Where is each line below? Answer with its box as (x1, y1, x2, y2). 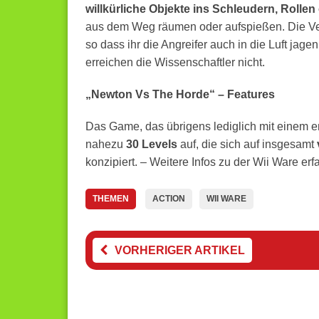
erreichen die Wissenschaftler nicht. (85, 56, 265, 68)
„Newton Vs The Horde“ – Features (85, 88, 275, 100)
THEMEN (92, 194, 129, 204)
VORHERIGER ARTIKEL (114, 244, 245, 256)
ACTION (152, 194, 185, 204)
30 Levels (125, 138, 177, 150)
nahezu (85, 138, 126, 150)
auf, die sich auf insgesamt (177, 138, 317, 150)
